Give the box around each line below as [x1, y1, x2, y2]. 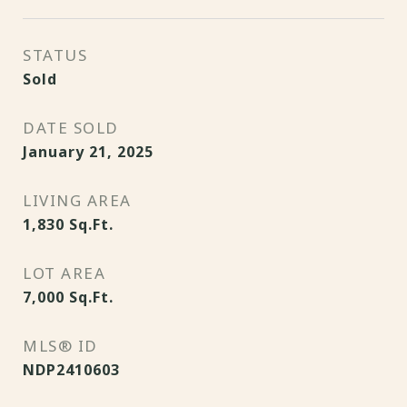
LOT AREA [23, 263, 105, 283]
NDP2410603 [23, 360, 120, 380]
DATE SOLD [23, 117, 119, 138]
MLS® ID [23, 335, 98, 356]
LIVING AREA [23, 190, 132, 211]
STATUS [23, 45, 87, 65]
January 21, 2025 [23, 142, 154, 162]
